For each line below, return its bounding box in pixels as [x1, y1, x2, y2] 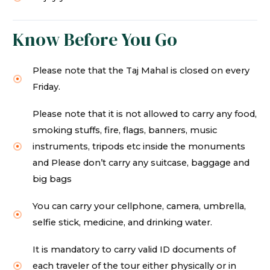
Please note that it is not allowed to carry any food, [33, 108, 257, 119]
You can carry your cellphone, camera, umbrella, [33, 200, 246, 212]
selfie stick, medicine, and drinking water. [33, 216, 213, 228]
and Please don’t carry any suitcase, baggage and [33, 157, 250, 168]
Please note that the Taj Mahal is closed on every [33, 64, 250, 76]
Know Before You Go [13, 27, 177, 52]
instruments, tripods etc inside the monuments [33, 140, 246, 152]
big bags [33, 173, 72, 184]
